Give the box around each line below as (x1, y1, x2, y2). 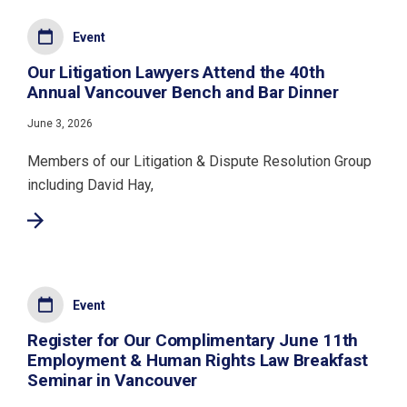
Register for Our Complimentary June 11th (27, 330, 358, 351)
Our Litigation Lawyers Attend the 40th (27, 62, 325, 83)
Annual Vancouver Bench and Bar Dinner (27, 82, 339, 103)
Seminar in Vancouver (27, 370, 197, 391)
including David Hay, (27, 176, 154, 194)
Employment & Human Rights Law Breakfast (27, 350, 368, 371)
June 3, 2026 (27, 117, 93, 130)
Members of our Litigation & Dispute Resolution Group (27, 153, 372, 170)
